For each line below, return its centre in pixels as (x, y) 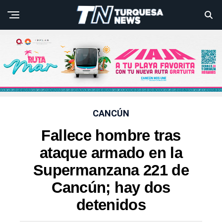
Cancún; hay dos (111, 188)
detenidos (111, 205)
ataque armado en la (111, 153)
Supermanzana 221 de (111, 170)
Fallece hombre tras (111, 136)
